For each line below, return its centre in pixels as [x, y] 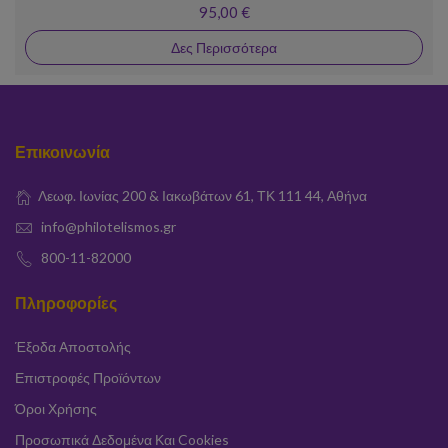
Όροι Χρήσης [56, 408]
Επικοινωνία [62, 151]
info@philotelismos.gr [108, 226]
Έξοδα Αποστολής [73, 346]
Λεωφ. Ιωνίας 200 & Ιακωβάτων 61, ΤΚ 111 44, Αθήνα [202, 195]
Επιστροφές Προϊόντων [88, 377]
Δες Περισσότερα [224, 47]
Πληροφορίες [66, 302]
